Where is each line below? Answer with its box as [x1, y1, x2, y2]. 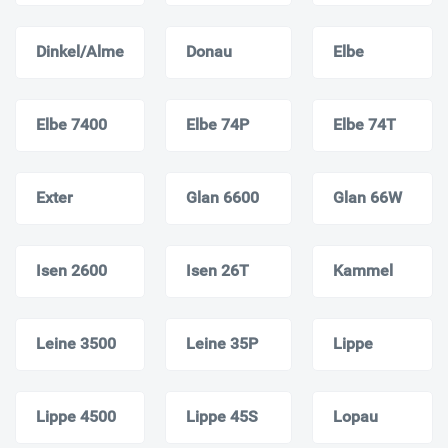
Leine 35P [186, 333, 258, 353]
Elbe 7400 [36, 114, 107, 134]
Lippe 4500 [36, 406, 116, 426]
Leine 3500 [36, 333, 116, 353]
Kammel [333, 260, 393, 280]
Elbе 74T [333, 114, 396, 134]
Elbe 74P [186, 114, 249, 134]
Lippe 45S [186, 406, 258, 426]
